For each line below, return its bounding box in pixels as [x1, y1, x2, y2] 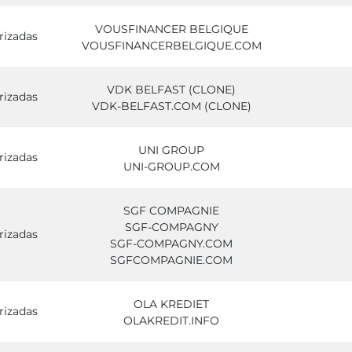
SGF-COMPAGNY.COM [110, 236, 233, 251]
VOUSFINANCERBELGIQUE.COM [81, 38, 262, 53]
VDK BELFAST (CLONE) [107, 82, 236, 97]
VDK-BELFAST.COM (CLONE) [91, 99, 251, 113]
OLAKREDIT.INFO [123, 313, 219, 328]
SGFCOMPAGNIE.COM [110, 253, 233, 267]
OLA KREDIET [134, 297, 209, 311]
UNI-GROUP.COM [123, 159, 220, 174]
